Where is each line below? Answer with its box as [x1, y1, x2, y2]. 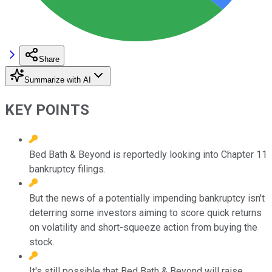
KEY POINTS [5, 101, 89, 118]
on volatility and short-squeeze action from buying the [29, 221, 257, 233]
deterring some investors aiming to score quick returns [29, 206, 262, 219]
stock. [29, 236, 55, 248]
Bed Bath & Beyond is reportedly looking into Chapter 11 [29, 148, 267, 160]
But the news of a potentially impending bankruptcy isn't [29, 192, 265, 204]
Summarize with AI [24, 75, 91, 84]
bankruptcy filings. [29, 163, 106, 175]
